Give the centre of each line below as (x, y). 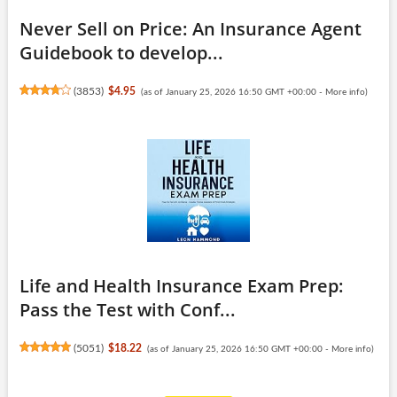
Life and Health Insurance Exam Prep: (181, 285)
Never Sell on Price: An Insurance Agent (190, 28)
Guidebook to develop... (121, 52)
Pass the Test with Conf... (127, 309)
